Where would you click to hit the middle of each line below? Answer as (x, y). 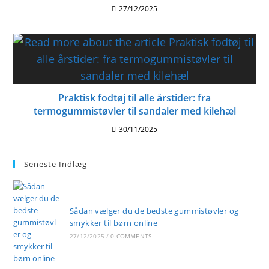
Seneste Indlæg (56, 164)
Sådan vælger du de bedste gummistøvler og (154, 211)
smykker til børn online (113, 223)
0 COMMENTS (131, 236)
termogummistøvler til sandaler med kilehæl (134, 111)
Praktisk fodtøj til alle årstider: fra (134, 98)
